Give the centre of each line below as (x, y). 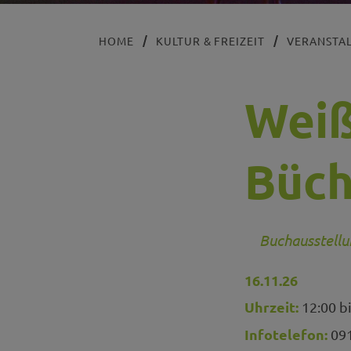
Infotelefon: (286, 334)
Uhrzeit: (271, 307)
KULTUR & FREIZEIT (210, 41)
